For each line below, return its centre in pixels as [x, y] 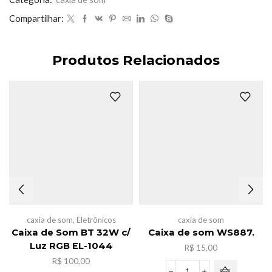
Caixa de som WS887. [201, 233]
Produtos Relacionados [136, 60]
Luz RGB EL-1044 [71, 246]
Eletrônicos [96, 220]
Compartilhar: [36, 19]
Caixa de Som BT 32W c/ [71, 233]
